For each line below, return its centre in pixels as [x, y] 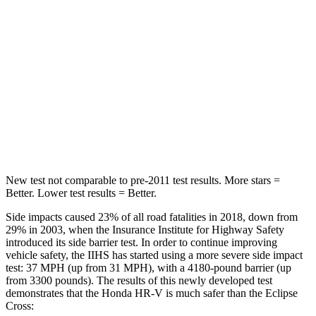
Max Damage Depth [99, 37]
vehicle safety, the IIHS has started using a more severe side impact [154, 255]
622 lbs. [229, 134]
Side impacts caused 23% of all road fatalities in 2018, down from [152, 217]
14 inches [229, 37]
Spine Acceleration [99, 102]
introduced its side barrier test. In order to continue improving [141, 242]
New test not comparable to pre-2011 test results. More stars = [143, 180]
